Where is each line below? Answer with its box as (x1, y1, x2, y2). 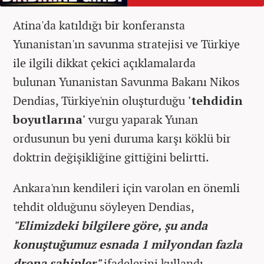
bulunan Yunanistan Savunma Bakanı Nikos (13, 73, 240, 90)
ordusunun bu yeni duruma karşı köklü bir (13, 130, 231, 146)
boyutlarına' (13, 111, 85, 127)
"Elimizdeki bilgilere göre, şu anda (13, 217, 207, 233)
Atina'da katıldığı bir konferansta (13, 16, 185, 33)
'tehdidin (185, 92, 243, 108)
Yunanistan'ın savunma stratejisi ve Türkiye (13, 35, 240, 52)
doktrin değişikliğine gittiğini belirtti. (13, 148, 212, 165)
